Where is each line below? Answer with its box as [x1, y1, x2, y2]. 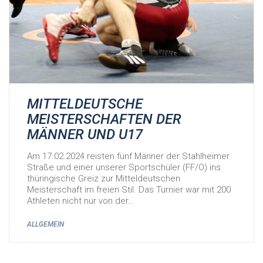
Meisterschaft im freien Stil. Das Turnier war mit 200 [27, 184, 231, 195]
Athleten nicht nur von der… [27, 195, 134, 206]
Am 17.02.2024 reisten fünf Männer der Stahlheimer [27, 150, 230, 161]
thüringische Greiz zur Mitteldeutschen [27, 173, 180, 184]
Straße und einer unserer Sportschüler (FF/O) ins [27, 161, 221, 173]
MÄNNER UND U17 [27, 126, 143, 143]
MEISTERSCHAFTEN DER [27, 110, 181, 127]
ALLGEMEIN [27, 220, 64, 228]
